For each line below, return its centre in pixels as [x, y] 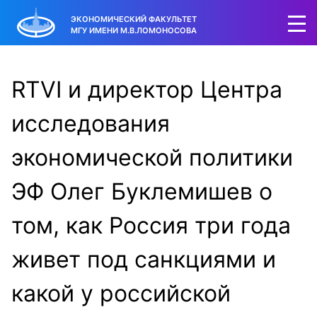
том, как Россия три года [151, 225]
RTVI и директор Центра [147, 90]
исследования [91, 123]
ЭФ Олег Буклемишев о [142, 191]
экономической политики [152, 157]
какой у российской [121, 293]
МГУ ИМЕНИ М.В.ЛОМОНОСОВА [134, 30]
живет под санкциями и [144, 259]
